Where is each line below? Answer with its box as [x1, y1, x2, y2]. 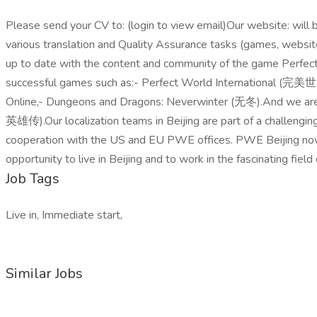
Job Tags [6, 169, 59, 188]
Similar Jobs [6, 264, 83, 283]
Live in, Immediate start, [6, 207, 122, 223]
